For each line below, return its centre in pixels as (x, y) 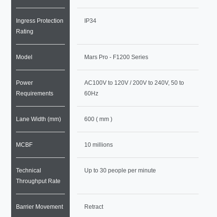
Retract (93, 207)
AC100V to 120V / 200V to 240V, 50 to (134, 83)
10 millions (98, 145)
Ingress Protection (40, 21)
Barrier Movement (40, 207)
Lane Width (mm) (39, 119)
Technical (29, 170)
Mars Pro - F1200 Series (116, 57)
